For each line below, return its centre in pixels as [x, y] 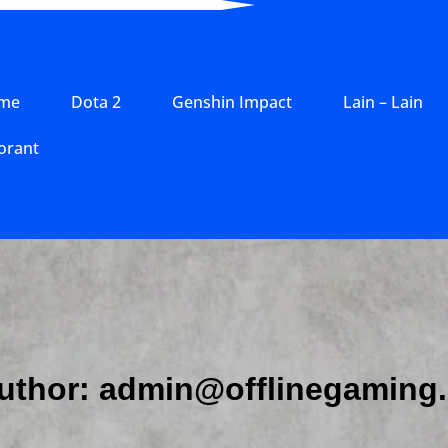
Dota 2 [96, 101]
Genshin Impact [232, 101]
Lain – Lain [383, 101]
